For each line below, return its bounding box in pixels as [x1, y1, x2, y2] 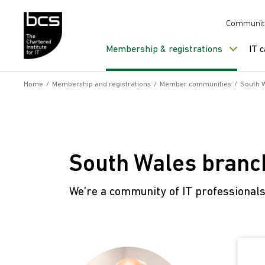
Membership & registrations [106, 45, 222, 54]
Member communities [160, 81, 231, 88]
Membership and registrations [52, 81, 151, 88]
